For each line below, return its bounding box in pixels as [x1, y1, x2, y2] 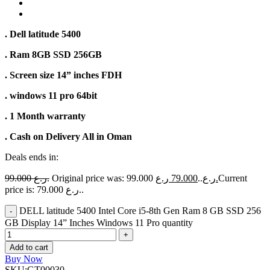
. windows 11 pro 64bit [5, 90, 97, 101]
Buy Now [5, 253, 43, 264]
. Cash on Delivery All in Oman [5, 131, 132, 142]
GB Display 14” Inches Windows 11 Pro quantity [5, 217, 193, 228]
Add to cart [10, 242, 48, 252]
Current [218, 172, 247, 183]
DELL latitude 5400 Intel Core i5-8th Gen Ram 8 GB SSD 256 [19, 205, 261, 216]
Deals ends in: [5, 151, 58, 162]
